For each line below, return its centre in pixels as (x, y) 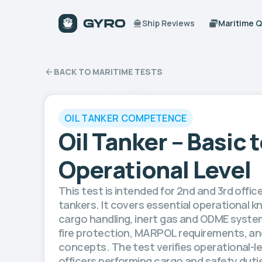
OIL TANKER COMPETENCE (126, 118)
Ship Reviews (169, 23)
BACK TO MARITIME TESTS (108, 72)
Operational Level (155, 169)
